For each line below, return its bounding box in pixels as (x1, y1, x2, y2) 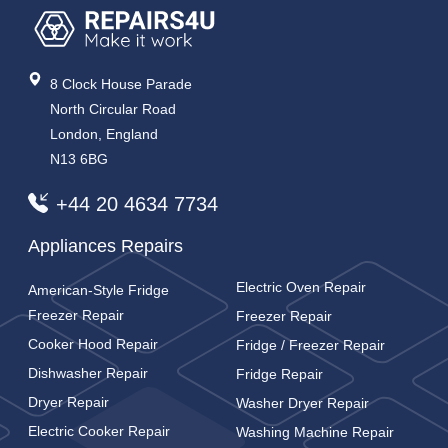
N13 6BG (50, 150, 109, 167)
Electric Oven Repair (236, 279, 366, 296)
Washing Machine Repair (236, 424, 394, 441)
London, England (50, 125, 159, 142)
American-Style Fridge (28, 282, 169, 299)
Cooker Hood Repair (28, 336, 158, 353)
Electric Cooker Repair (28, 423, 170, 440)
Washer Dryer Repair (236, 395, 369, 412)
